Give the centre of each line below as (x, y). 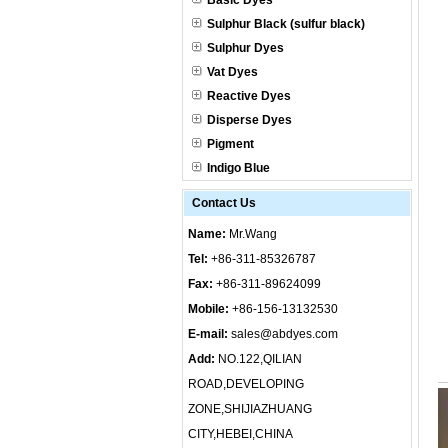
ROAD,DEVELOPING (246, 384)
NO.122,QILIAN (258, 359)
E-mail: (209, 334)
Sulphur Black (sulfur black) (286, 24)
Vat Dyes (232, 72)
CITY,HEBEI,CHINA (240, 434)
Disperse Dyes (249, 120)
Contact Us (224, 203)
